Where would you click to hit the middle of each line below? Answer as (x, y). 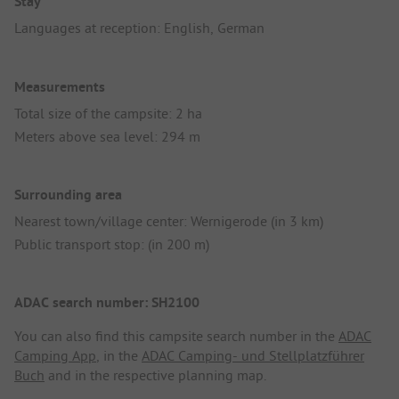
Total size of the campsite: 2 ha (108, 113)
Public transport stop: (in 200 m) (112, 244)
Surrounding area (68, 194)
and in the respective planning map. (155, 375)
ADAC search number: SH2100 (107, 303)
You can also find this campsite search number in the (176, 336)
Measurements (60, 86)
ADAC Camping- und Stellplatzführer (253, 356)
